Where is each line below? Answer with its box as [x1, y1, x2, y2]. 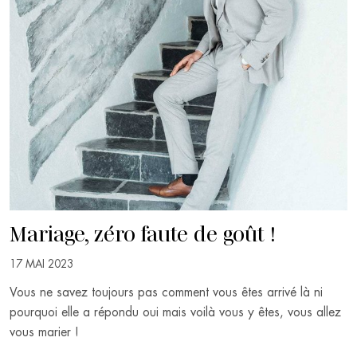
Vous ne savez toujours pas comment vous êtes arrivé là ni [10, 286, 323, 300]
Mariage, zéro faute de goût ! [10, 218, 275, 247]
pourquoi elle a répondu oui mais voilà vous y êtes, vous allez [10, 306, 341, 320]
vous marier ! [10, 326, 79, 339]
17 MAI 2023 [10, 258, 73, 269]
